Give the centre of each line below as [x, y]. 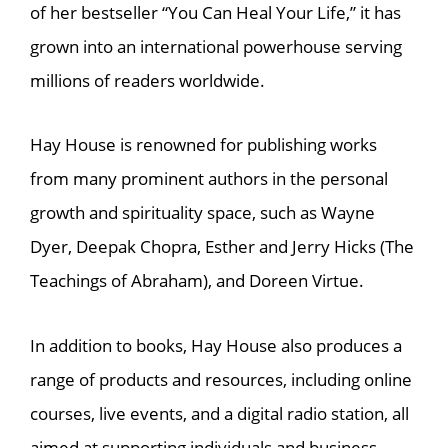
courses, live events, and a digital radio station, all [219, 413]
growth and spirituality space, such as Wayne [202, 213]
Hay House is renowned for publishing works [203, 145]
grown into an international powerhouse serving [216, 46]
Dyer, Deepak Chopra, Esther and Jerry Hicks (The [222, 247]
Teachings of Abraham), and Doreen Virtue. [197, 281]
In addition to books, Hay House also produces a [216, 345]
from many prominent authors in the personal [209, 179]
